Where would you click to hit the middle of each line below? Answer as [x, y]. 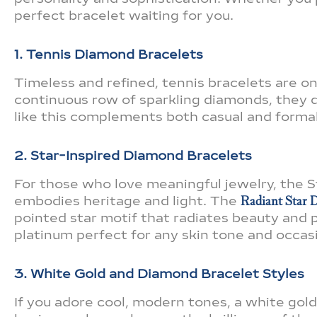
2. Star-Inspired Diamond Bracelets [133, 156]
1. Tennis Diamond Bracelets [109, 55]
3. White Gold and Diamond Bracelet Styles [159, 274]
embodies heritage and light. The [127, 201]
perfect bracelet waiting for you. [124, 15]
